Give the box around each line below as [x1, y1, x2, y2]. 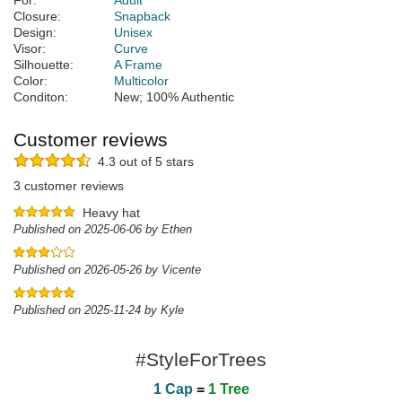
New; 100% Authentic [114, 90, 234, 105]
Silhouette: [13, 57, 74, 73]
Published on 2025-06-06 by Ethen [13, 223, 192, 237]
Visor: [13, 41, 46, 57]
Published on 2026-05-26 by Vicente [13, 263, 201, 277]
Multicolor [114, 74, 169, 89]
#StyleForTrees [135, 349, 267, 371]
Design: [13, 25, 57, 40]
